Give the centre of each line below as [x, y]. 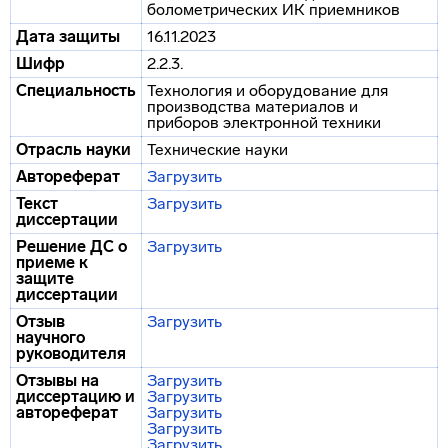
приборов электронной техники [264, 122]
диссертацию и [75, 396]
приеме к [52, 262]
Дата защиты [68, 36]
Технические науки [217, 149]
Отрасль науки [73, 149]
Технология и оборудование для [267, 90]
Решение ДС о [71, 246]
